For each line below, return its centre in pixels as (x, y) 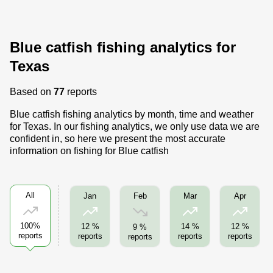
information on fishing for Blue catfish (89, 151)
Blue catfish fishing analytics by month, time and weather (132, 114)
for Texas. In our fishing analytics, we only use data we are (135, 126)
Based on (32, 92)
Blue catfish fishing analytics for (123, 47)
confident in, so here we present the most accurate (118, 139)
